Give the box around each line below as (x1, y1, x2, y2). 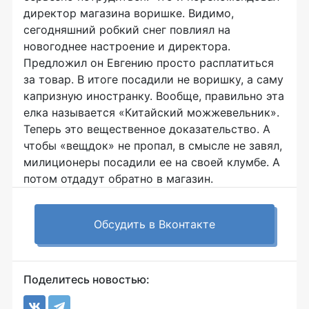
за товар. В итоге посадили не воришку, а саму (23, 72, 283, 86)
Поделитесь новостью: (23, 272, 150, 286)
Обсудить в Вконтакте (94, 217, 215, 231)
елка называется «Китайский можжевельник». (23, 106, 279, 119)
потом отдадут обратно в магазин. (23, 172, 213, 186)
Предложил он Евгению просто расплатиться (23, 56, 274, 70)
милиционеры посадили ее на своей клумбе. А (23, 155, 280, 169)
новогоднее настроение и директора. (23, 39, 230, 53)
